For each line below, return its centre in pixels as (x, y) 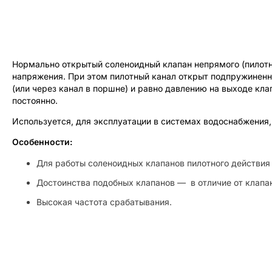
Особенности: (42, 141)
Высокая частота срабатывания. (104, 202)
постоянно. (35, 100)
